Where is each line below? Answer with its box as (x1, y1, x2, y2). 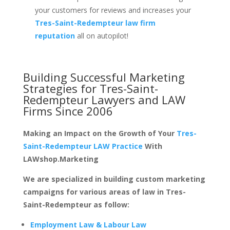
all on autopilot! (74, 30, 128, 41)
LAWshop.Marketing (23, 154, 99, 164)
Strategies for (23, 80, 100, 96)
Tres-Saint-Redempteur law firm (34, 17, 156, 28)
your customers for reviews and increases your (34, 5, 191, 15)
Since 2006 (52, 103, 113, 119)
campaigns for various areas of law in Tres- (23, 186, 186, 197)
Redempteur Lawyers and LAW (23, 91, 185, 107)
